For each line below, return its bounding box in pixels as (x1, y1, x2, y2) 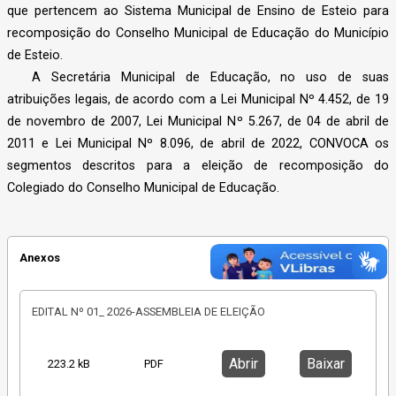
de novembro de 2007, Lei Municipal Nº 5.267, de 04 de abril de (7, 114, 389, 130)
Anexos (19, 251, 60, 265)
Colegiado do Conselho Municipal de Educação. (7, 180, 283, 196)
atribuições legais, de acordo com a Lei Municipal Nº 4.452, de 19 (7, 92, 389, 108)
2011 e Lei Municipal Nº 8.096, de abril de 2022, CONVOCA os (7, 136, 389, 152)
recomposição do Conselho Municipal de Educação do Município (7, 26, 389, 42)
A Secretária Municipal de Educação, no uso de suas (7, 70, 389, 86)
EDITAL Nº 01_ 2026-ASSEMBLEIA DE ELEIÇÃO (31, 305, 265, 319)
